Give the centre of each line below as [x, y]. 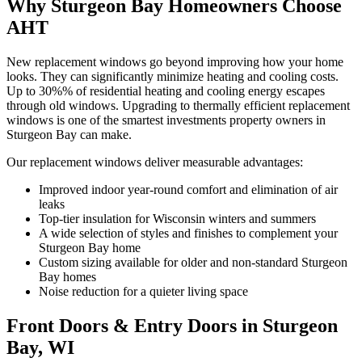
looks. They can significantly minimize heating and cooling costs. [173, 76]
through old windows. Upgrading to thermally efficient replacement [178, 105]
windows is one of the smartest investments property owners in [166, 120]
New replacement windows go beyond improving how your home [175, 61]
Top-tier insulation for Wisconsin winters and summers [177, 218]
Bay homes [67, 276]
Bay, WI [40, 347]
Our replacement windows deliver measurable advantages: [155, 162]
